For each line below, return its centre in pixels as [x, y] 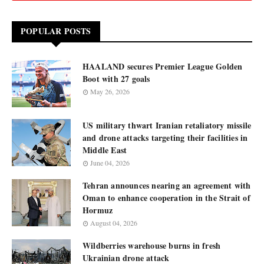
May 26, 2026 [110, 91]
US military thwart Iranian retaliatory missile [167, 125]
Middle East [105, 150]
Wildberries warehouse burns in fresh [152, 245]
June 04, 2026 [110, 163]
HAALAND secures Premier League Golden [163, 66]
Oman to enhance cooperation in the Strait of [166, 198]
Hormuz [98, 210]
